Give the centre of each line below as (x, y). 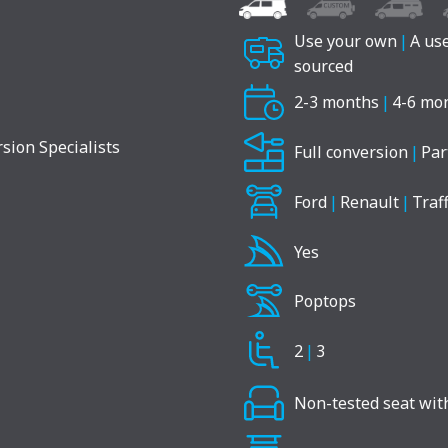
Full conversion (351, 152)
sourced (323, 66)
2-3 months (336, 102)
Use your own (345, 41)
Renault (369, 201)
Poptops (325, 301)
